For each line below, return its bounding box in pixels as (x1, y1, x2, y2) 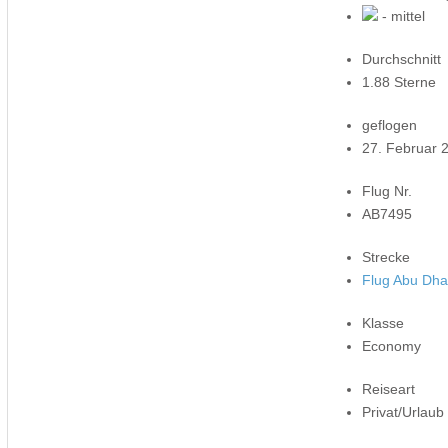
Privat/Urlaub (362, 403, 445, 420)
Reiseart (362, 380, 416, 397)
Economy (362, 337, 422, 354)
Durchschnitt (362, 50, 442, 67)
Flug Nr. (362, 182, 413, 199)
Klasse (362, 314, 405, 331)
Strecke (362, 248, 411, 265)
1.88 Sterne (362, 73, 437, 90)
